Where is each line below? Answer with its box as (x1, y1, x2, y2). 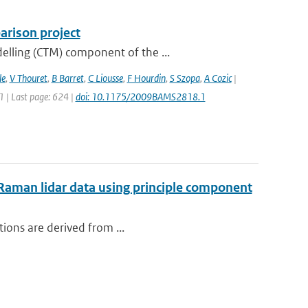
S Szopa (169, 71, 200, 85)
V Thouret (9, 71, 47, 85)
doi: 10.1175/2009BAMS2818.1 (75, 90, 206, 103)
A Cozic (203, 71, 232, 85)
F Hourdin (126, 71, 166, 85)
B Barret (51, 71, 84, 85)
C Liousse (87, 71, 123, 85)
